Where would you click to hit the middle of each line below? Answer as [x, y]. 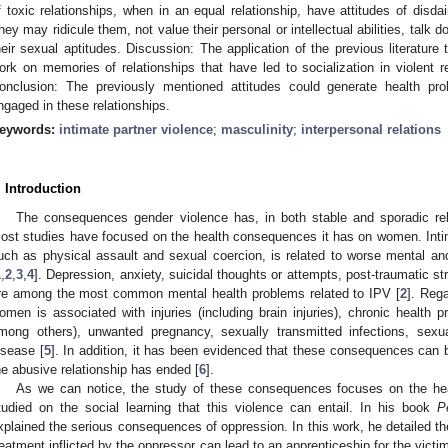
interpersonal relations [371, 129]
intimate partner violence [136, 129]
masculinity [257, 129]
